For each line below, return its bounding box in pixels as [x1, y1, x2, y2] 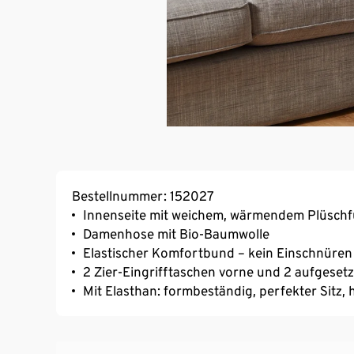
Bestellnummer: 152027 [72, 187, 214, 204]
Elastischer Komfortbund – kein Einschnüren [83, 244, 352, 261]
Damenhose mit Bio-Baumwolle [83, 225, 269, 242]
